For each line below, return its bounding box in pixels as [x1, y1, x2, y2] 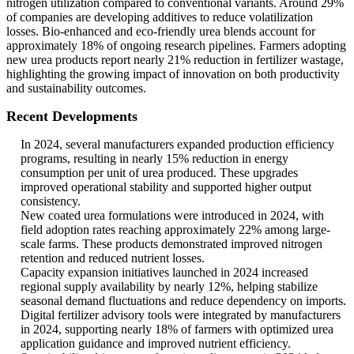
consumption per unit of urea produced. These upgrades [21, 166, 298, 180]
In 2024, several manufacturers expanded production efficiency [21, 137, 334, 152]
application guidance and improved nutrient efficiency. [21, 337, 291, 351]
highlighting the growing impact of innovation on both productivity [6, 67, 340, 81]
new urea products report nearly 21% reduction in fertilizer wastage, [6, 53, 344, 67]
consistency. [21, 194, 81, 209]
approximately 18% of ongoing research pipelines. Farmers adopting [6, 39, 346, 53]
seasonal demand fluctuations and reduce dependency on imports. [21, 294, 346, 308]
